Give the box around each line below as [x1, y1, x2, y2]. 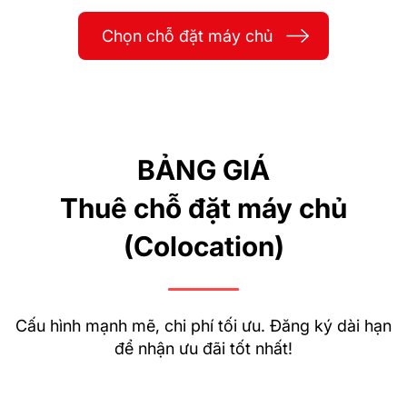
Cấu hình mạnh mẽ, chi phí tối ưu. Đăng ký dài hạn [15, 315, 392, 335]
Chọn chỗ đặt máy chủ [102, 25, 273, 45]
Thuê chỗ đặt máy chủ [60, 191, 347, 224]
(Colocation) [123, 229, 284, 263]
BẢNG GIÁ [137, 153, 270, 186]
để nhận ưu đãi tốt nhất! [114, 338, 293, 358]
